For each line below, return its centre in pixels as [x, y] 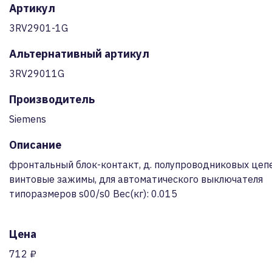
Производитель [52, 99]
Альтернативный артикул [79, 54]
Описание [35, 145]
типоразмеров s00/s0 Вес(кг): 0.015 [93, 194]
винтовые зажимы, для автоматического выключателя [136, 179]
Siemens [28, 119]
